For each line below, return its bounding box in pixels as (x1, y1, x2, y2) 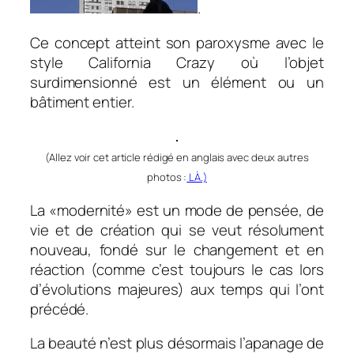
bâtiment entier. (30, 91, 134, 112)
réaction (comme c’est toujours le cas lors (30, 258, 324, 280)
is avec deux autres (217, 150, 309, 165)
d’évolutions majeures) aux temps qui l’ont (30, 278, 324, 299)
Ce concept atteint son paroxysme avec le (30, 32, 324, 53)
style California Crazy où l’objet (30, 51, 324, 73)
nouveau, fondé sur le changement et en (30, 239, 324, 260)
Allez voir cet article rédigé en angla (49, 150, 217, 165)
